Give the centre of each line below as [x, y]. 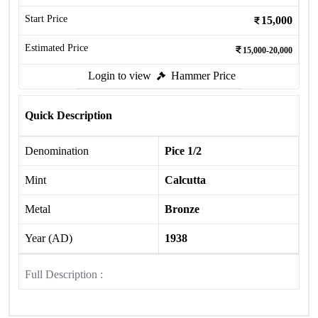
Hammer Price [203, 76]
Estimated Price [56, 48]
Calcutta [185, 180]
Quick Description [68, 115]
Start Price [46, 19]
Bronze [182, 209]
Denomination [57, 151]
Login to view [120, 76]
